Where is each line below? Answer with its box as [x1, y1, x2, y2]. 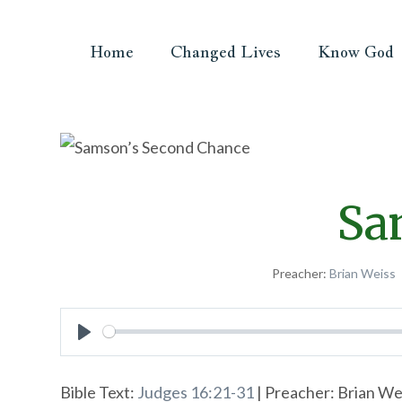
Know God [318, 40, 395, 62]
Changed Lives [170, 40, 282, 62]
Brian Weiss [329, 265, 396, 281]
